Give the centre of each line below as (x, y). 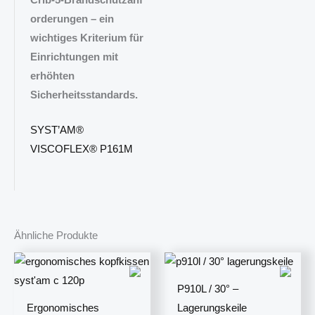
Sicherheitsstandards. (84, 95)
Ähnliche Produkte (56, 236)
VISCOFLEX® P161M (81, 149)
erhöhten (52, 76)
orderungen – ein (72, 19)
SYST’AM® (57, 130)
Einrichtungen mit (74, 57)
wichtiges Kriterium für (86, 38)
